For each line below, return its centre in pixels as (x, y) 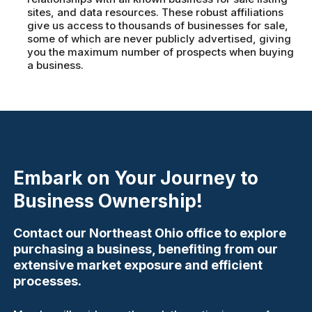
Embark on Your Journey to (136, 178)
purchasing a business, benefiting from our (146, 249)
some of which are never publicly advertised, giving (159, 39)
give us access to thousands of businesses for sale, (158, 26)
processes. (48, 281)
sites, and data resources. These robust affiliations (156, 13)
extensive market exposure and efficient (138, 265)
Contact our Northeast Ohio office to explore (150, 233)
